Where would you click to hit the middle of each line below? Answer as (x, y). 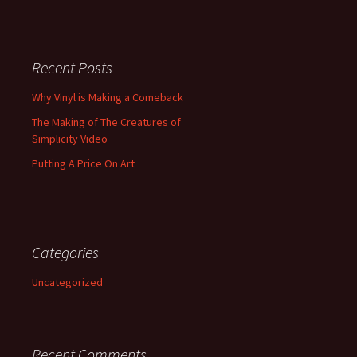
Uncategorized (67, 282)
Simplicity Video (70, 139)
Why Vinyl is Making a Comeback (108, 97)
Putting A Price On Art (83, 163)
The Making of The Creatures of (106, 122)
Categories (65, 252)
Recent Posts (72, 67)
